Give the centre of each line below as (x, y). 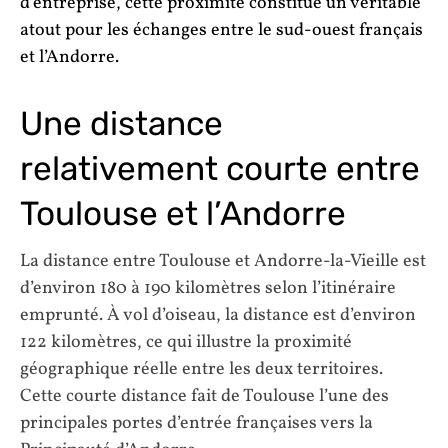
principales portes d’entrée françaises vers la (196, 424)
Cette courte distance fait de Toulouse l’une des (204, 397)
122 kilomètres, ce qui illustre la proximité (186, 343)
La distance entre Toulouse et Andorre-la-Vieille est (223, 262)
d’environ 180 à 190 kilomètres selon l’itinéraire (208, 289)
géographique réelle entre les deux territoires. (201, 370)
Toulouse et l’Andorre (183, 213)
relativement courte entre (220, 168)
